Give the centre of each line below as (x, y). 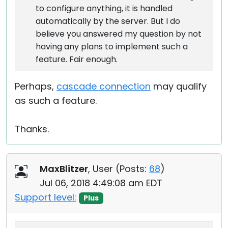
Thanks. (32, 129)
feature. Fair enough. (77, 59)
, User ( (104, 169)
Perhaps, (36, 86)
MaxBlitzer (64, 169)
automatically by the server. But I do (108, 21)
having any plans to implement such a (112, 47)
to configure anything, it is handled (104, 8)
